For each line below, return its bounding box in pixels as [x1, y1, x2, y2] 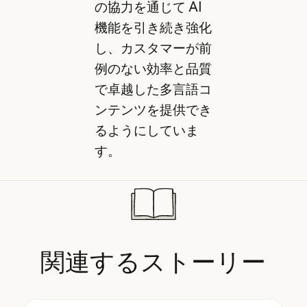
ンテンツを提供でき [94, 101, 212, 118]
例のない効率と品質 [94, 60, 212, 77]
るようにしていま [94, 121, 199, 138]
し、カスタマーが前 [94, 39, 212, 56]
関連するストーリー [40, 244, 267, 279]
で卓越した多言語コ [94, 80, 212, 97]
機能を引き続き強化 [94, 19, 212, 36]
